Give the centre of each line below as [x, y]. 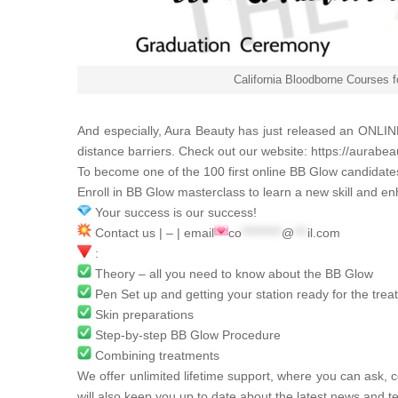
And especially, [121, 131]
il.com [324, 233]
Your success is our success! [174, 213]
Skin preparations [143, 315]
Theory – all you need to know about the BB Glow [232, 274]
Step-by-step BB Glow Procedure [186, 335]
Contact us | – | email [153, 233]
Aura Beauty [199, 131]
